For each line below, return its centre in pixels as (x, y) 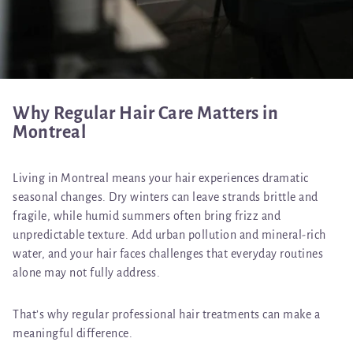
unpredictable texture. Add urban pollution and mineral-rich (169, 235)
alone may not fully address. (86, 273)
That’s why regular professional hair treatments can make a (166, 315)
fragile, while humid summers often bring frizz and (147, 216)
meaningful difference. (72, 334)
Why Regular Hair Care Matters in (145, 114)
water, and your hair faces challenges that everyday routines (168, 254)
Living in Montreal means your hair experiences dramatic (161, 178)
